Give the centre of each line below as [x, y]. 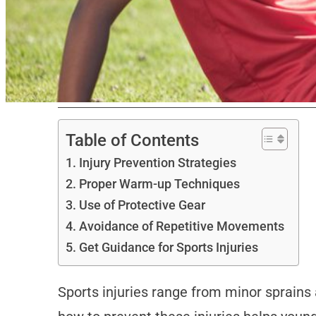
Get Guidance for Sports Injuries [168, 248]
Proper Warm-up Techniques [159, 184]
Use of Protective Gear [142, 205]
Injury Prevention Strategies [157, 163]
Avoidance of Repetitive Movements [181, 226]
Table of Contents [132, 140]
